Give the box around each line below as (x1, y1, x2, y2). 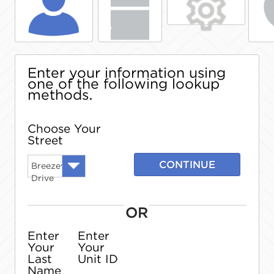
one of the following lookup (28, 75, 220, 92)
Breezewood (31, 161, 84, 171)
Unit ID (78, 252, 118, 266)
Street (28, 133, 63, 147)
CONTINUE (159, 158, 215, 171)
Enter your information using (28, 64, 226, 81)
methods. (28, 86, 93, 103)
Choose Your (28, 122, 101, 136)
